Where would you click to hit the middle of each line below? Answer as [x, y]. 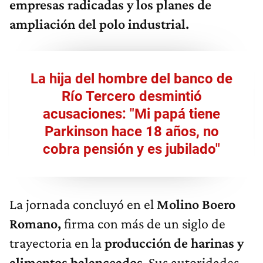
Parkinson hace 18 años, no [131, 132]
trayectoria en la [57, 243]
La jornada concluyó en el [83, 204]
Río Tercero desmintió [131, 97]
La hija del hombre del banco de [131, 79]
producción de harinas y [174, 243]
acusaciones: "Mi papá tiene [131, 114]
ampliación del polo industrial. [99, 24]
